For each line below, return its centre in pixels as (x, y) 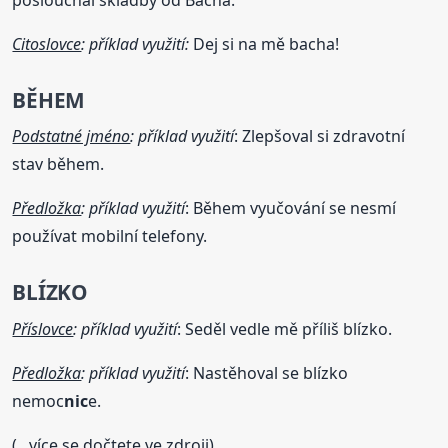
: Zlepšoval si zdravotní (320, 136)
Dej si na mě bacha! (264, 43)
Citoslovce (47, 43)
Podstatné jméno (71, 136)
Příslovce (43, 328)
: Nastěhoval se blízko (267, 372)
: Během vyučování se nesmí (291, 208)
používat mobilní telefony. (110, 236)
